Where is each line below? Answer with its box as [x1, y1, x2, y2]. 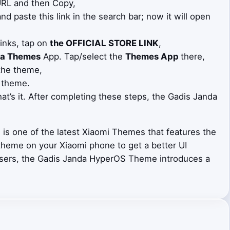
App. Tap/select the [40, 51, 125, 62]
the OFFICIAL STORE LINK [49, 38, 159, 49]
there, [180, 51, 205, 62]
